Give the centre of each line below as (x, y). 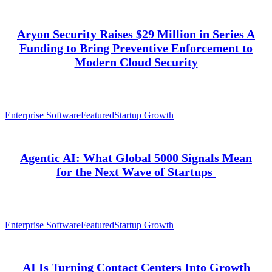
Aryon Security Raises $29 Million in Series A (136, 34)
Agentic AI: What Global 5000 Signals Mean (136, 158)
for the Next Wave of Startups (136, 172)
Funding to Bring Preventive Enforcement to (136, 48)
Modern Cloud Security (136, 62)
